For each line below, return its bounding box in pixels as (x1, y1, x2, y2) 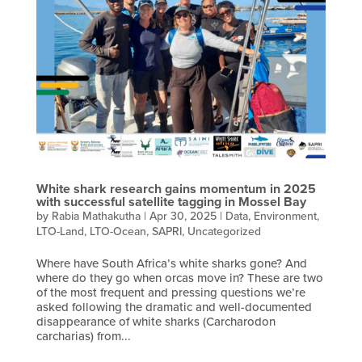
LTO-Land (36, 222, 84, 240)
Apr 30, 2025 (149, 207, 217, 225)
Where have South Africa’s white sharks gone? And (36, 254, 307, 272)
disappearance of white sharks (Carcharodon (36, 312, 276, 330)
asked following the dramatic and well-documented (36, 297, 312, 316)
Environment (253, 207, 317, 225)
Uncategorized (187, 222, 261, 240)
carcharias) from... (36, 326, 131, 345)
